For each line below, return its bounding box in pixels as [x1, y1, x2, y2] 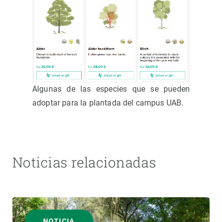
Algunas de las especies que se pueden [32, 84, 190, 94]
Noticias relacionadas [12, 153, 156, 172]
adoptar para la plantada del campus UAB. [32, 98, 184, 108]
